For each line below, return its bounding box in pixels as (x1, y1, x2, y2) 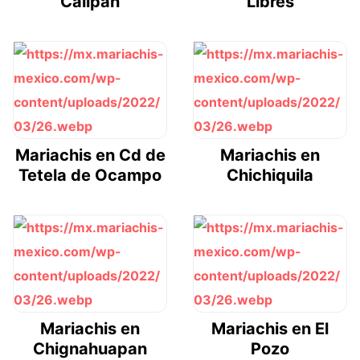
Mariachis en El (211, 318, 329, 338)
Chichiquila (227, 165, 313, 185)
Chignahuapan (33, 338, 147, 358)
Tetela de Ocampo (18, 165, 162, 185)
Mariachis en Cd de (14, 145, 166, 165)
